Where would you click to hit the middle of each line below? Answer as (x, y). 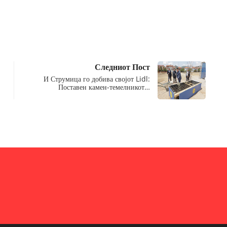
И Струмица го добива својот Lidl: (97, 79)
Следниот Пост (122, 67)
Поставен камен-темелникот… (104, 87)
